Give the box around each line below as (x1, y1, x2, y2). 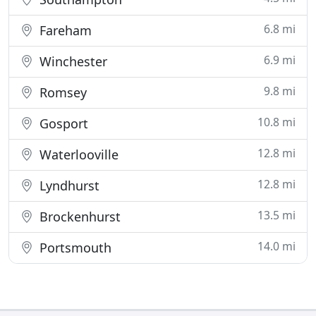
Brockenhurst (36, 208, 121, 225)
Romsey (36, 84, 87, 101)
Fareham (36, 22, 92, 39)
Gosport (36, 115, 88, 132)
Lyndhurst (36, 177, 99, 194)
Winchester (36, 53, 107, 70)
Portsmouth (36, 239, 111, 256)
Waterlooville (36, 146, 119, 163)
